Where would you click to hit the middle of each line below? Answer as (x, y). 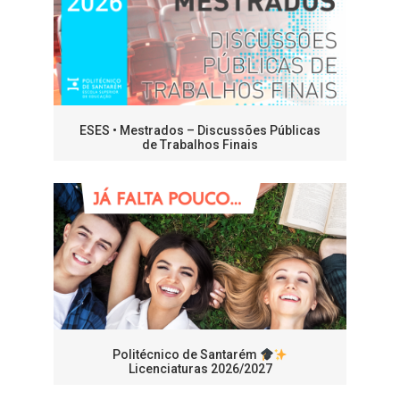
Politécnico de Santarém (186, 355)
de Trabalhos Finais (200, 145)
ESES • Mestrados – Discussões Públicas (200, 131)
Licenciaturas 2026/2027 (200, 369)
